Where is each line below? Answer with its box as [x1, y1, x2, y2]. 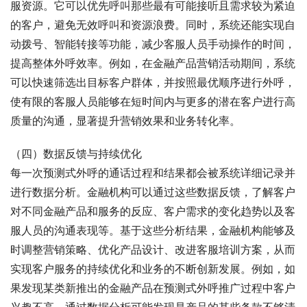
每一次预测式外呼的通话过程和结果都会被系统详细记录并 [10, 165, 295, 180]
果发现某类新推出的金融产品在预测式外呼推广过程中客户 [10, 280, 295, 295]
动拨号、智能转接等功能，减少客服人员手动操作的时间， [10, 36, 295, 51]
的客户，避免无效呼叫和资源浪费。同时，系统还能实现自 [10, 17, 295, 32]
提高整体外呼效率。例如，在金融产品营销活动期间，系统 [10, 56, 295, 70]
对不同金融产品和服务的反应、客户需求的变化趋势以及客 [10, 204, 295, 218]
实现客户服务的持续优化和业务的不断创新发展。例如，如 [10, 261, 295, 275]
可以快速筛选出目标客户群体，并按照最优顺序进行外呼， [10, 75, 295, 89]
